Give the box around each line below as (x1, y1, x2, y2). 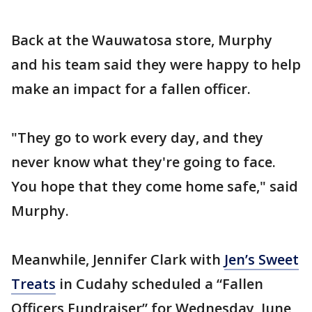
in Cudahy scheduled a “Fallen (56, 274, 263, 294)
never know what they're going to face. (11, 153, 276, 172)
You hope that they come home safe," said (11, 177, 298, 196)
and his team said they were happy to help (11, 55, 301, 75)
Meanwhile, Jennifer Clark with (11, 250, 224, 270)
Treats (11, 274, 56, 294)
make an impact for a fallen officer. (11, 79, 251, 99)
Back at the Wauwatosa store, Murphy (11, 31, 272, 50)
